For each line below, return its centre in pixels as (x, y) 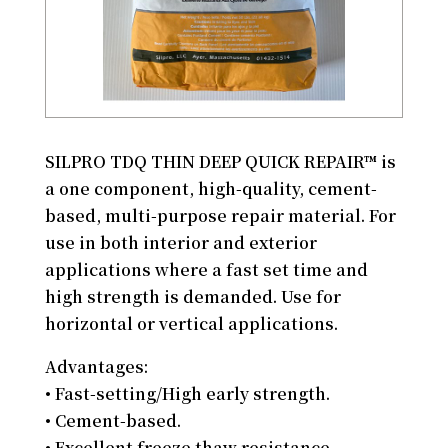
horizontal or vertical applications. (191, 323)
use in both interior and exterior (180, 242)
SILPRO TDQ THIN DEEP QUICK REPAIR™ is (220, 161)
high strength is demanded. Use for (192, 296)
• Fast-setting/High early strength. (187, 393)
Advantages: (96, 366)
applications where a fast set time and (206, 269)
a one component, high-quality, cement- (210, 188)
